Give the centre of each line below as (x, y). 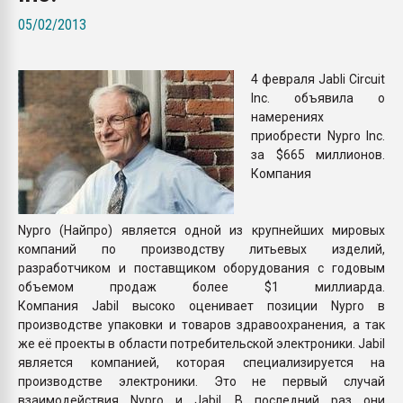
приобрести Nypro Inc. (318, 135)
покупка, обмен (315, 15)
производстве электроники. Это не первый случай (201, 381)
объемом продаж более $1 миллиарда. (201, 287)
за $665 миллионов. (318, 154)
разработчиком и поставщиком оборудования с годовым (201, 268)
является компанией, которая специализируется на (201, 362)
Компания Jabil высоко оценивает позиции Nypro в (201, 305)
